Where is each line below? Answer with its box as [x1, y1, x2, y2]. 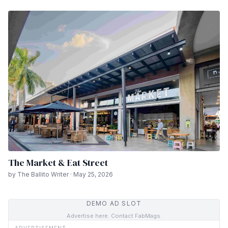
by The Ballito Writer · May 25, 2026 [8, 170, 113, 179]
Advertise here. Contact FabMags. [66, 212, 162, 220]
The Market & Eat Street [8, 156, 108, 169]
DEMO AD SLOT [86, 199, 142, 208]
